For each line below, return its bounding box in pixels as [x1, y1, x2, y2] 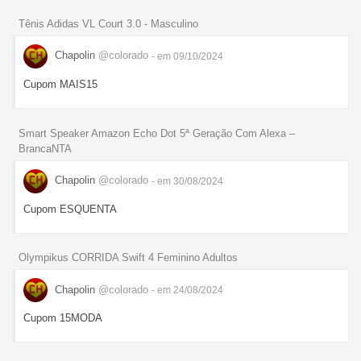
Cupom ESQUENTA [23, 202, 117, 215]
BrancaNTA [19, 142, 72, 155]
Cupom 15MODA [23, 312, 102, 325]
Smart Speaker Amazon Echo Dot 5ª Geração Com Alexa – [19, 127, 295, 139]
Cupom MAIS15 [23, 77, 98, 90]
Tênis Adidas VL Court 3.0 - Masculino [19, 17, 198, 30]
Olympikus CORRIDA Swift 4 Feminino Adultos [19, 251, 238, 264]
